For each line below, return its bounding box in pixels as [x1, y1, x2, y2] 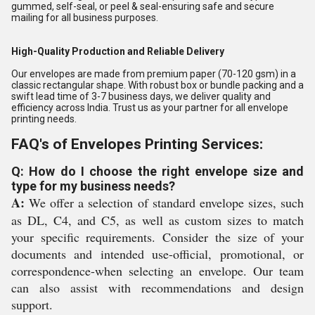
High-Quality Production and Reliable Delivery [11, 46, 224, 57]
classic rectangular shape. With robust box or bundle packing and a [11, 79, 304, 91]
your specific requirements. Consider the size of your [11, 229, 304, 245]
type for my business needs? [11, 179, 175, 193]
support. [11, 296, 53, 313]
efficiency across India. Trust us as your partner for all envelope [11, 102, 288, 113]
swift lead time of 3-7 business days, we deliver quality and [11, 91, 271, 102]
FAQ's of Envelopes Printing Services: [11, 136, 263, 153]
